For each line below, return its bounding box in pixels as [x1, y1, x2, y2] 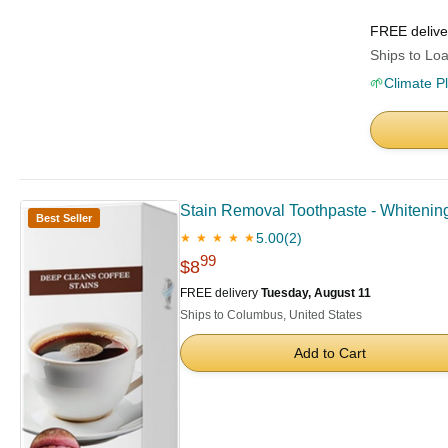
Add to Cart [294, 345, 366, 361]
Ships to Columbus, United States [180, 308, 362, 322]
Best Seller [36, 212, 92, 224]
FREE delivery [180, 286, 261, 300]
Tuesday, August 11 [261, 286, 371, 300]
